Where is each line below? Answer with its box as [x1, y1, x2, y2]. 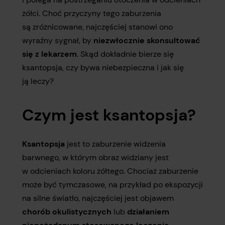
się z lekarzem [22, 49, 77, 59]
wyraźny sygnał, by [22, 35, 93, 46]
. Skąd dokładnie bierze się [77, 49, 174, 59]
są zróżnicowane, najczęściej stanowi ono [22, 22, 173, 32]
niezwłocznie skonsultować [93, 35, 200, 46]
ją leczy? [22, 76, 54, 86]
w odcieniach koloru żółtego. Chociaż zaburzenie [22, 166, 198, 176]
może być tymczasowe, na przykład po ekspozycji [22, 179, 203, 190]
